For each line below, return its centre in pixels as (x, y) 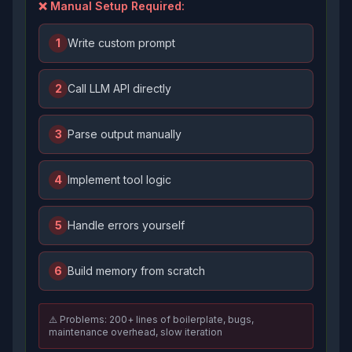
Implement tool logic (119, 180)
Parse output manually (125, 134)
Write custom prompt (121, 43)
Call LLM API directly (119, 88)
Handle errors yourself (126, 225)
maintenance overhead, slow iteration (136, 332)
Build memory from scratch (136, 271)
